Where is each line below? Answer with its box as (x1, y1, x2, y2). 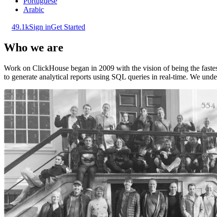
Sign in (29, 23, 51, 31)
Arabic (23, 5, 44, 14)
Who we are (4, 41, 63, 54)
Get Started (51, 23, 85, 31)
